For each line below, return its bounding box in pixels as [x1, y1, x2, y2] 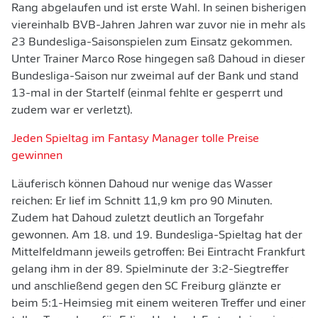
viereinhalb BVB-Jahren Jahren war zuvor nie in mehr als [11, 20, 305, 31]
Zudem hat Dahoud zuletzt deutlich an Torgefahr [11, 213, 264, 224]
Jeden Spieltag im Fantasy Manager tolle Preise [11, 133, 259, 145]
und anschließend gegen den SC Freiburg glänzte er [11, 281, 281, 292]
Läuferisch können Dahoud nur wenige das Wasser [11, 179, 273, 190]
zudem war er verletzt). [11, 105, 133, 116]
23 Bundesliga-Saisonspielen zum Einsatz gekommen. [11, 37, 292, 48]
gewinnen [11, 150, 62, 162]
